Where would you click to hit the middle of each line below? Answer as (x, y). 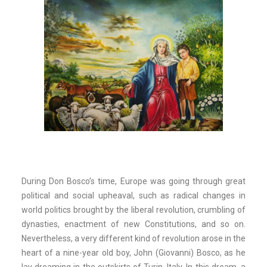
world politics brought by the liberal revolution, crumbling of (133, 210)
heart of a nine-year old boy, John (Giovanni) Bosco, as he (133, 253)
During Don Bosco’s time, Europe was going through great (133, 181)
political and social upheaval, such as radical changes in (133, 195)
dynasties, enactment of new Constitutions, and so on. (133, 224)
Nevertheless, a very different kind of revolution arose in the (133, 238)
